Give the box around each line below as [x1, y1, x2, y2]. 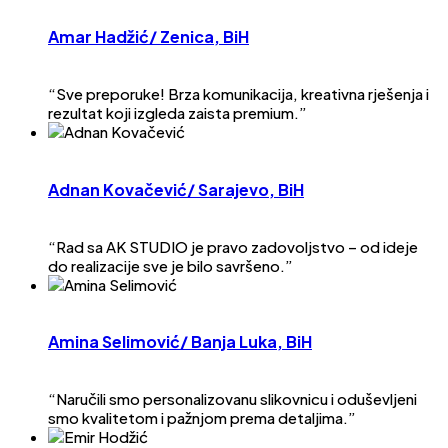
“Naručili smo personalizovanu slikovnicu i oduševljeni [48, 389, 417, 409]
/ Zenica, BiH [149, 26, 249, 47]
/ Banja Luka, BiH [180, 331, 312, 353]
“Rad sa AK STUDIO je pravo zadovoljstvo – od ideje [48, 236, 418, 256]
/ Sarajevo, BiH [187, 178, 304, 200]
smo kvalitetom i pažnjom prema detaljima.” [48, 408, 356, 428]
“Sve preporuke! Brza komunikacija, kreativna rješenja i [48, 84, 429, 104]
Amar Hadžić [48, 26, 149, 47]
